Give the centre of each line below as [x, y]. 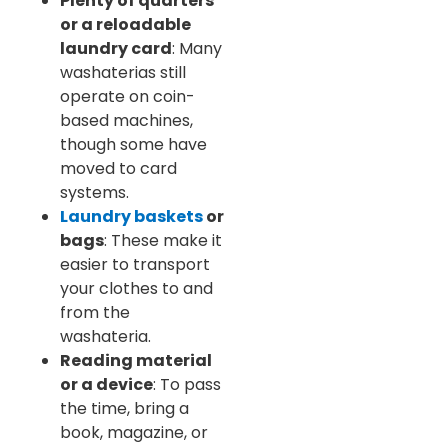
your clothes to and [136, 288]
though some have [133, 144]
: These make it [163, 240]
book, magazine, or [134, 432]
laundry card [116, 48]
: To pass [187, 384]
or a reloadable [125, 24]
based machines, [126, 120]
